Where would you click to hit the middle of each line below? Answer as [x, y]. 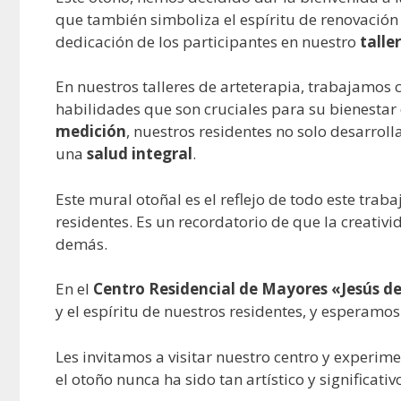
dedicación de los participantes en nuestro [208, 41]
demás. [81, 243]
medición [91, 132]
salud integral [140, 154]
